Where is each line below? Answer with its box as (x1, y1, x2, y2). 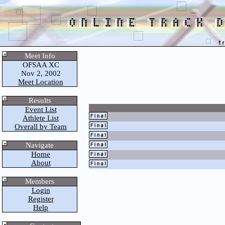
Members (25, 177, 54, 185)
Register (28, 195, 54, 203)
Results (28, 96, 51, 104)
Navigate (26, 141, 54, 149)
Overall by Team (15, 123, 67, 131)
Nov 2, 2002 (19, 69, 61, 77)
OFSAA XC (20, 61, 59, 69)
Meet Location (18, 78, 63, 86)
